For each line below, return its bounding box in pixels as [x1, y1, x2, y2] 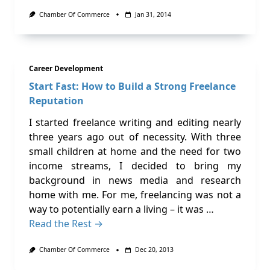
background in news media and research [29, 174, 241, 187]
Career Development [29, 63, 103, 74]
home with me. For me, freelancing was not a [29, 188, 241, 202]
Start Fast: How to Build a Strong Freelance [29, 80, 236, 93]
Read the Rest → [29, 217, 103, 231]
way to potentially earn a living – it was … [29, 202, 214, 216]
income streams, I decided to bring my [29, 159, 241, 173]
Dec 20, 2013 [134, 245, 174, 254]
